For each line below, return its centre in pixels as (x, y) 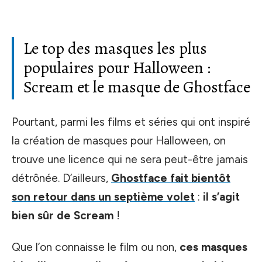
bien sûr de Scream (63, 215)
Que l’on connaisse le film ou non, (96, 247)
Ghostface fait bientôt (171, 178)
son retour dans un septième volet (103, 196)
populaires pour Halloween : (117, 68)
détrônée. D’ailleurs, (61, 178)
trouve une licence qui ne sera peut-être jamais (130, 159)
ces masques (213, 247)
